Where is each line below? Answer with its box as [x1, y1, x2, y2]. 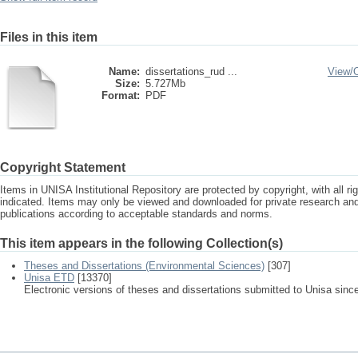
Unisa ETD [24, 272, 74, 284]
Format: [101, 89, 140, 101]
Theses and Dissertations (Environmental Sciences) [24, 260, 265, 272]
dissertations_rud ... [145, 66, 237, 78]
